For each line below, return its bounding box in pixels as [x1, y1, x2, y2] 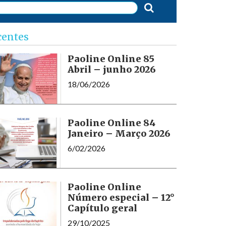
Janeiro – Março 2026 [67, 127, 171, 139]
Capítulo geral [67, 202, 137, 214]
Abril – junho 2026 [67, 63, 156, 75]
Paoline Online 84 [67, 117, 155, 129]
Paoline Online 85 [67, 52, 154, 65]
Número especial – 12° [67, 191, 175, 203]
